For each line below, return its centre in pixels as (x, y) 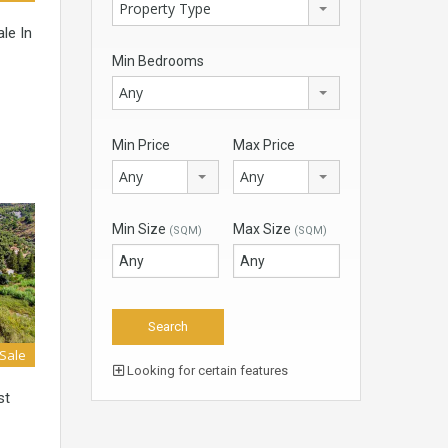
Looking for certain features (206, 371)
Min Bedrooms (158, 61)
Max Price (264, 145)
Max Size (263, 229)
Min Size (140, 229)
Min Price (141, 145)
